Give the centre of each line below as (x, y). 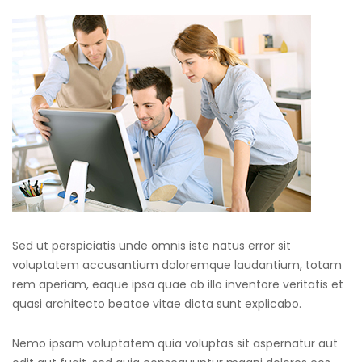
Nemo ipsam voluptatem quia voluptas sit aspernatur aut (175, 344)
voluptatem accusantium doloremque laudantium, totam (177, 265)
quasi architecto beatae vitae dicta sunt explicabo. (157, 304)
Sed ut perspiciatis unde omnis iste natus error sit (152, 246)
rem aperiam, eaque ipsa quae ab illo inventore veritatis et (178, 285)
